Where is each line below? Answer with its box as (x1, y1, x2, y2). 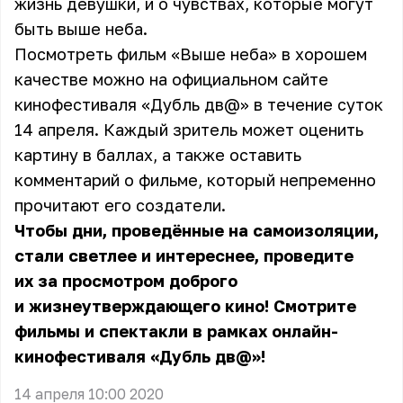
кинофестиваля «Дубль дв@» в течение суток (14, 94, 383, 114)
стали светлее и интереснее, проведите (14, 246, 354, 265)
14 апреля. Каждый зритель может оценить (14, 120, 363, 139)
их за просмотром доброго (14, 271, 237, 291)
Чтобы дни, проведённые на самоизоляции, (14, 220, 379, 240)
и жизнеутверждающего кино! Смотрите (14, 296, 356, 316)
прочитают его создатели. (14, 195, 226, 215)
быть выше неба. (14, 19, 152, 39)
